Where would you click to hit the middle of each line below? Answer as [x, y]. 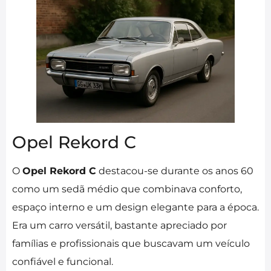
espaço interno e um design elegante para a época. [135, 207]
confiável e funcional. [63, 262]
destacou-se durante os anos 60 [175, 171]
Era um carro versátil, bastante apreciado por [119, 226]
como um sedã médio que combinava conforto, [127, 189]
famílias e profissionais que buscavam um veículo [131, 244]
